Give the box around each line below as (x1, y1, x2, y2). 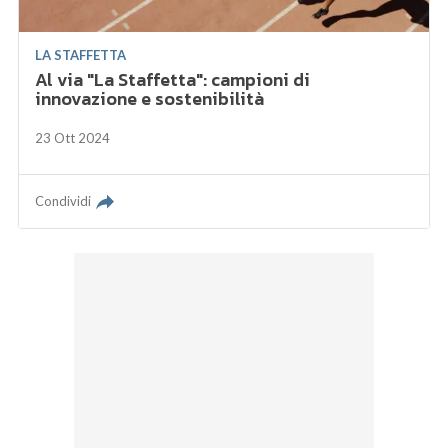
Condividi (35, 192, 92, 209)
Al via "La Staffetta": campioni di (35, 65, 311, 93)
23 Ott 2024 (35, 129, 111, 146)
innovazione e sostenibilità (35, 84, 265, 112)
